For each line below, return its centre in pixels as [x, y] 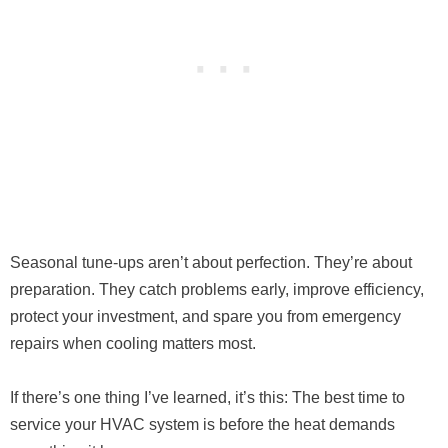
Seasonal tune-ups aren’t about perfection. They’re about [211, 263]
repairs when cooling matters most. [133, 344]
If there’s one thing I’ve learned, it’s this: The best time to [207, 398]
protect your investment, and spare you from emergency [205, 317]
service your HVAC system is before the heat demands [202, 425]
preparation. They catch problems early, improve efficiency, [217, 290]
